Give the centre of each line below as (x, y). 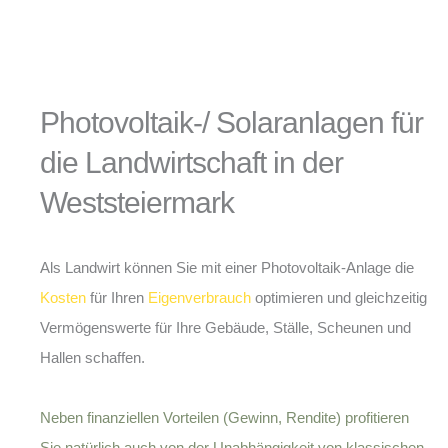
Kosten (63, 297)
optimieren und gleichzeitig (339, 297)
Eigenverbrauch (199, 297)
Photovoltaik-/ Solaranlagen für (231, 122)
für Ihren (117, 297)
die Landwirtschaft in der (191, 162)
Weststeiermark (137, 202)
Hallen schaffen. (92, 357)
